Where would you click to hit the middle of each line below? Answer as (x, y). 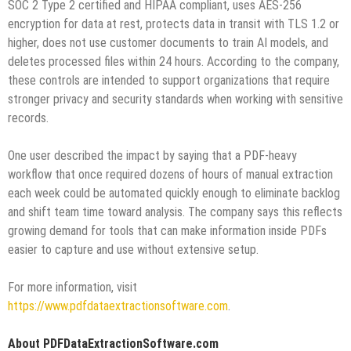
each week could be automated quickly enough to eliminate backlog (174, 193)
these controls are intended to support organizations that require (169, 80)
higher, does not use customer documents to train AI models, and (168, 42)
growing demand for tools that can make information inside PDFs (167, 230)
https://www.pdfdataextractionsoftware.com (118, 306)
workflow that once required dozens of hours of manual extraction (170, 174)
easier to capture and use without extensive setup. (133, 249)
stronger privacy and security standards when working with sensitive (175, 99)
